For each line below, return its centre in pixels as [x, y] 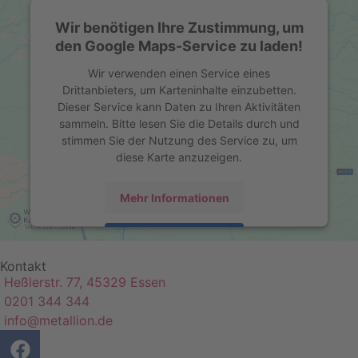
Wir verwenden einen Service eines [179, 73]
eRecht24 [208, 284]
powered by [87, 268]
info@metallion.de [58, 320]
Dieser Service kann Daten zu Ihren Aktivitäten [179, 106]
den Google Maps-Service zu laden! [179, 46]
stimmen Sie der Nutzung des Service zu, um [179, 140]
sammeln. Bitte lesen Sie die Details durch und [179, 123]
